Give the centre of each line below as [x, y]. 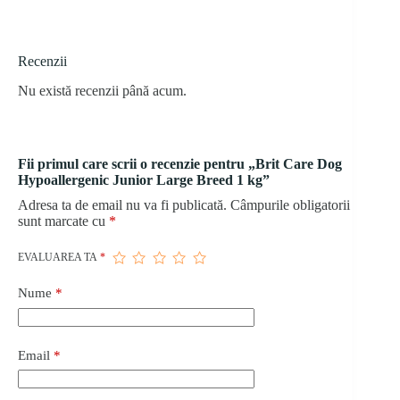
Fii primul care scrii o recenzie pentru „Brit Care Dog [180, 164]
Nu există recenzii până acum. [102, 91]
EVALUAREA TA [59, 258]
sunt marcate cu [63, 221]
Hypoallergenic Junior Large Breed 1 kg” [144, 180]
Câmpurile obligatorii [290, 205]
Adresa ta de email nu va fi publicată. [122, 205]
